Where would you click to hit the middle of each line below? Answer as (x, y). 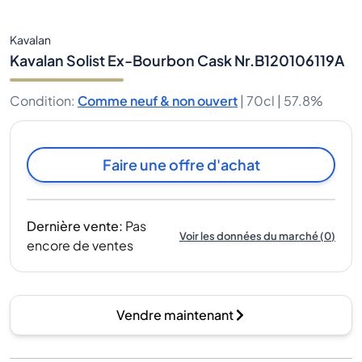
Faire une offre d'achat (181, 164)
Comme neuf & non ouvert (158, 101)
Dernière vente (73, 226)
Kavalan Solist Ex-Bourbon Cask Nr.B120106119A (177, 60)
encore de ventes (80, 245)
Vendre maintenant (175, 315)
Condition (40, 101)
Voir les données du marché (249, 236)
